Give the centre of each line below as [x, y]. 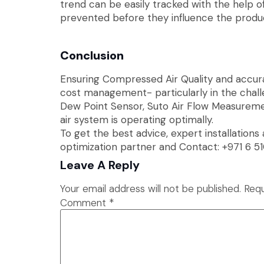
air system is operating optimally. [137, 119]
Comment [85, 202]
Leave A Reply [100, 165]
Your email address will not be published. [151, 188]
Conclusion [93, 55]
